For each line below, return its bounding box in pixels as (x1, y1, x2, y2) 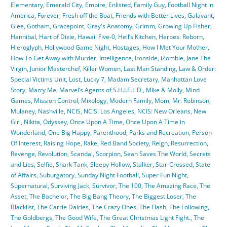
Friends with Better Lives (116, 11, 184, 20)
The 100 (119, 181, 141, 191)
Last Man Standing (124, 64, 176, 73)
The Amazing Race (144, 181, 197, 191)
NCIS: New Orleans (137, 107, 191, 116)
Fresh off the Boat (62, 11, 112, 20)
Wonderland (11, 128, 45, 137)
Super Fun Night (142, 171, 187, 180)
